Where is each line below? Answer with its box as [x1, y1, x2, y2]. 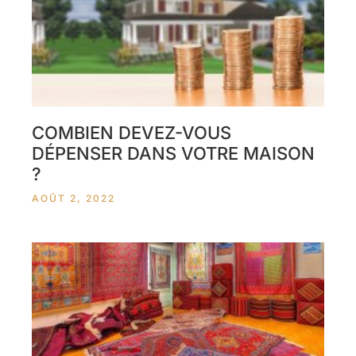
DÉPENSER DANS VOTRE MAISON [32, 143, 315, 164]
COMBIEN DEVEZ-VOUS [32, 122, 231, 143]
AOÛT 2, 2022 [32, 192, 115, 204]
